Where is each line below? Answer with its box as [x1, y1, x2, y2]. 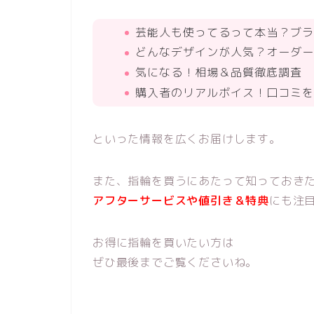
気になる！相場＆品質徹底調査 [135, 64, 302, 80]
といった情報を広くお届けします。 [93, 130, 281, 146]
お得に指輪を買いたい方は [93, 234, 234, 250]
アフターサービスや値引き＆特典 [93, 192, 270, 208]
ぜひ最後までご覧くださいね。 [93, 254, 258, 270]
